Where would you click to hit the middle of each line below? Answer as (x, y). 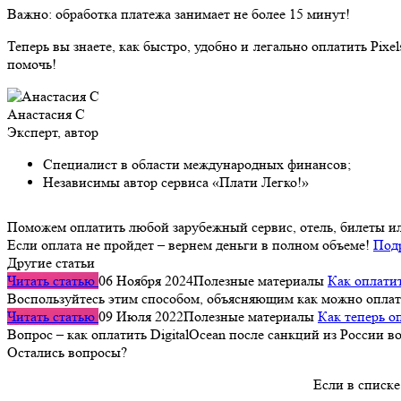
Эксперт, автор (53, 132)
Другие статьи (51, 263)
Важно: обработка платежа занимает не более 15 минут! (179, 14)
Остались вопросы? (67, 353)
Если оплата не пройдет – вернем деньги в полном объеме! (188, 245)
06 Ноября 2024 (146, 281)
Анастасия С (46, 115)
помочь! (32, 64)
